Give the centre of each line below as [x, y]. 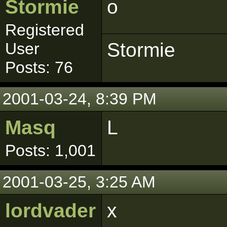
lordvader [50, 211]
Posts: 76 [39, 67]
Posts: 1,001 [50, 150]
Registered [45, 30]
